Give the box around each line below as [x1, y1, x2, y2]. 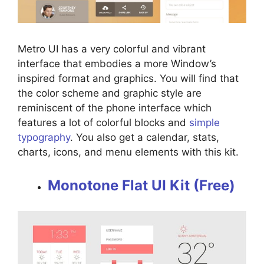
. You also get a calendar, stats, [70, 131, 219, 144]
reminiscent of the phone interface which [18, 102, 212, 114]
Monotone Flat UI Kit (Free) [48, 176, 235, 194]
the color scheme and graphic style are [18, 87, 202, 100]
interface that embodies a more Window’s [18, 58, 216, 70]
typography [18, 131, 70, 144]
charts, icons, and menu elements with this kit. [18, 146, 242, 159]
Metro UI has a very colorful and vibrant [18, 43, 206, 55]
